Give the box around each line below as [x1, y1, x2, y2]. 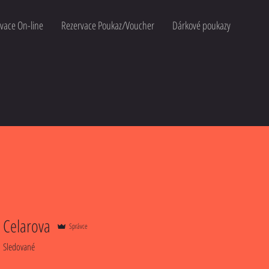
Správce [69, 221, 88, 231]
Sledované [3, 240, 35, 253]
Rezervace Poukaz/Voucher [61, 18, 154, 32]
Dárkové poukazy [172, 18, 231, 32]
